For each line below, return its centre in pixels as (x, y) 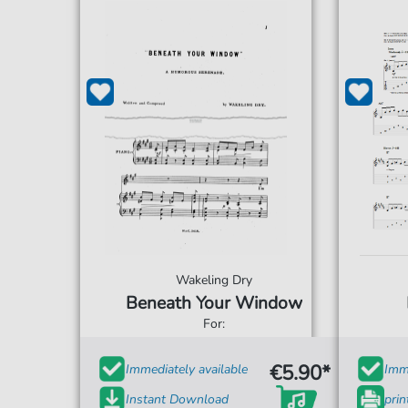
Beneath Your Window (214, 303)
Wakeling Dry (214, 280)
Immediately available (186, 369)
